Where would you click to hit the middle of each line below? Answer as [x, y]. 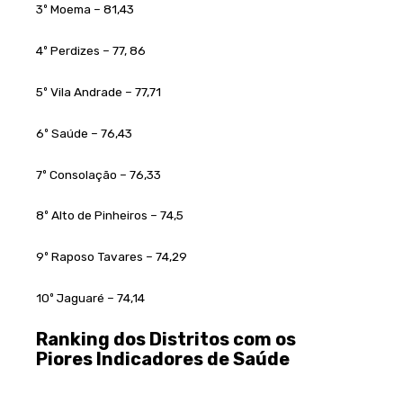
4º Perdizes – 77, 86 [91, 50]
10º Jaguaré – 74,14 [90, 298]
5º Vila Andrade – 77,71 [99, 91]
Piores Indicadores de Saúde [163, 359]
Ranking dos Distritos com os [166, 340]
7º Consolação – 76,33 [99, 174]
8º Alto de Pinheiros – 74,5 [110, 215]
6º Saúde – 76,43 [84, 133]
